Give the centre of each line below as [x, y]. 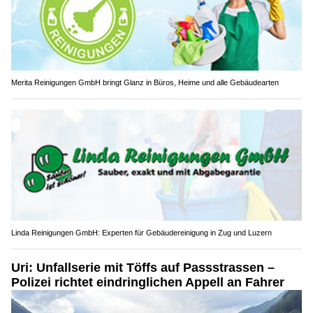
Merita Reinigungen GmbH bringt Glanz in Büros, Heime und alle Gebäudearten [145, 82]
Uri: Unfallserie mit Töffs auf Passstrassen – [143, 268]
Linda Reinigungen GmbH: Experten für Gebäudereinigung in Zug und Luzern [141, 233]
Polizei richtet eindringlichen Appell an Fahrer [148, 283]
